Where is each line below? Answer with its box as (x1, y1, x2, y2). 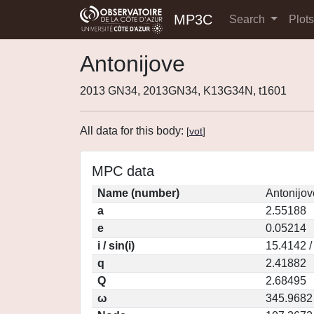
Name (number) (97, 187, 179, 199)
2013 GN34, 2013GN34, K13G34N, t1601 (80, 85, 287, 97)
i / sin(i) (97, 240, 135, 252)
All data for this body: (80, 125, 186, 137)
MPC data (92, 163, 154, 179)
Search (229, 13, 268, 25)
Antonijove (80, 51, 185, 76)
